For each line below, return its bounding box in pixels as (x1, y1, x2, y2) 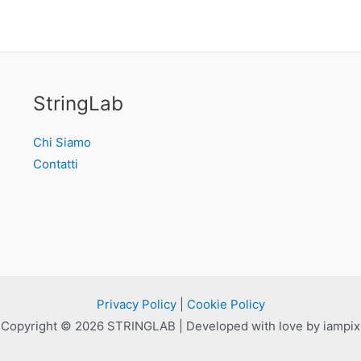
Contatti (32, 156, 78, 172)
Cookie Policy (186, 296, 265, 312)
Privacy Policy (96, 296, 176, 312)
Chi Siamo (32, 134, 91, 150)
